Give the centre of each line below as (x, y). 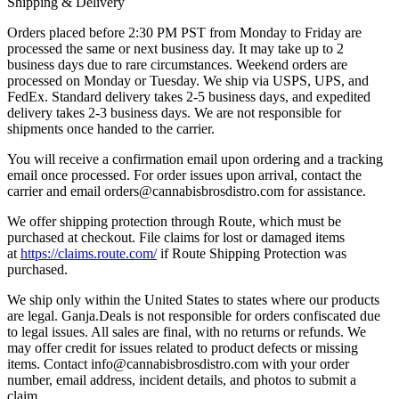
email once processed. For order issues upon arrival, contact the (184, 175)
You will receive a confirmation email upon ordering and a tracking (195, 159)
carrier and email (56, 191)
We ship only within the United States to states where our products (193, 299)
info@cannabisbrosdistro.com (175, 363)
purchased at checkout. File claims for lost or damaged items (176, 237)
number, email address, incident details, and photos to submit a (182, 379)
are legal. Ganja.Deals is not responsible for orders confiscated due (194, 315)
